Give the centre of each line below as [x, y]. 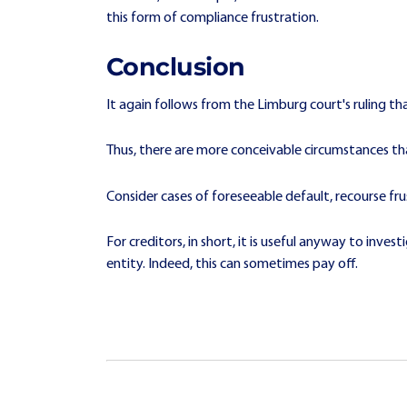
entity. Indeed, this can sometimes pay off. [232, 265]
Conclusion [176, 66]
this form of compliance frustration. [213, 19]
